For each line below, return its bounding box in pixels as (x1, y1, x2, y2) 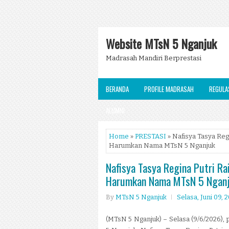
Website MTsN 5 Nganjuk (106, 34, 217, 53)
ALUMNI (106, 105, 125, 116)
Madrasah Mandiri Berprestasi (106, 54, 201, 62)
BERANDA (106, 84, 129, 94)
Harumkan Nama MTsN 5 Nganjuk (109, 142, 215, 149)
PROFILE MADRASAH (144, 84, 194, 94)
